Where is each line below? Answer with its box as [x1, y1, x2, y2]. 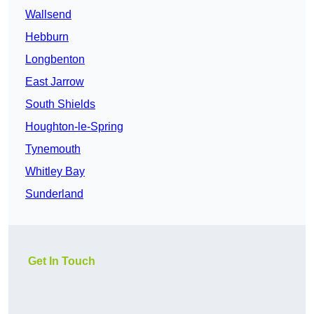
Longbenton [25, 53, 85, 66]
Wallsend [25, 8, 71, 21]
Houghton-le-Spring [25, 121, 123, 133]
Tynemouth [25, 143, 81, 156]
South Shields [25, 98, 95, 111]
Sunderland [25, 188, 83, 200]
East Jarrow [25, 76, 84, 88]
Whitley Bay [25, 165, 85, 178]
